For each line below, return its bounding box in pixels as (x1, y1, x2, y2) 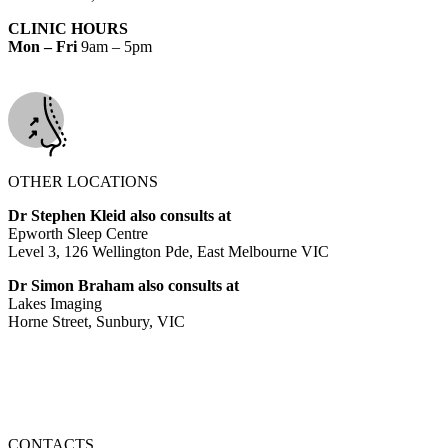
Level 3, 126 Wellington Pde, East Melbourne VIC (8, 242, 329, 260)
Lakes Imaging (8, 294, 102, 312)
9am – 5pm (81, 37, 152, 55)
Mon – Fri (8, 37, 81, 55)
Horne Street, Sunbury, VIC (8, 312, 185, 330)
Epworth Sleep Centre (8, 224, 148, 242)
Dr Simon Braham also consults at (8, 276, 239, 294)
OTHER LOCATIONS (8, 172, 158, 190)
